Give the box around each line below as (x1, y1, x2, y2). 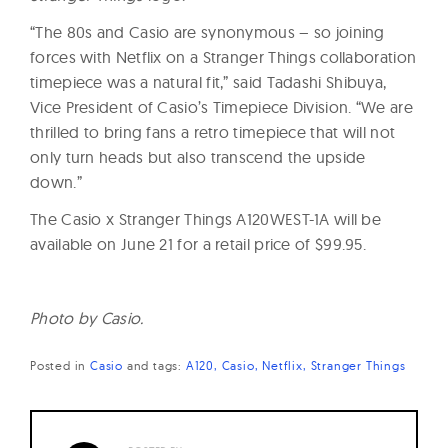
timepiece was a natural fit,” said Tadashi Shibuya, (30, 71, 387, 92)
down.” (30, 171, 82, 192)
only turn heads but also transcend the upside (30, 146, 366, 167)
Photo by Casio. (30, 307, 144, 328)
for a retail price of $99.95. (173, 233, 367, 254)
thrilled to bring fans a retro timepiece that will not (30, 121, 396, 142)
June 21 (120, 233, 174, 254)
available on (30, 233, 121, 254)
